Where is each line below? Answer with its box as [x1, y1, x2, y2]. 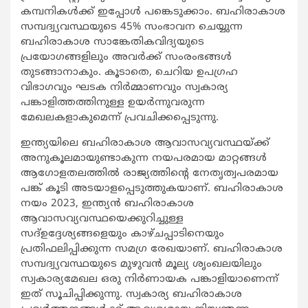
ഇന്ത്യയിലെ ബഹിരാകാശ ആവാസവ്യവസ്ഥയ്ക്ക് [21, 137, 269, 151]
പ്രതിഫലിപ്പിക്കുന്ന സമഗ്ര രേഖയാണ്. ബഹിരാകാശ [21, 243, 283, 256]
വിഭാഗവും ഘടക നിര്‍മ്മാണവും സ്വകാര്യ [21, 81, 228, 95]
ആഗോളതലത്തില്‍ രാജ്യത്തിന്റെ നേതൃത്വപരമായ [21, 167, 278, 181]
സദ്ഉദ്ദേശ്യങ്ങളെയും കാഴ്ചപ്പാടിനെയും [21, 228, 224, 241]
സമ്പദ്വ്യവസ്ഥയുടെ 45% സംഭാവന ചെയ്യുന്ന [21, 21, 243, 34]
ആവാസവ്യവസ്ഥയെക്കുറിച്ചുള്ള [21, 212, 184, 226]
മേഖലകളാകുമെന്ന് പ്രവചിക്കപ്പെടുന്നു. [21, 111, 219, 125]
